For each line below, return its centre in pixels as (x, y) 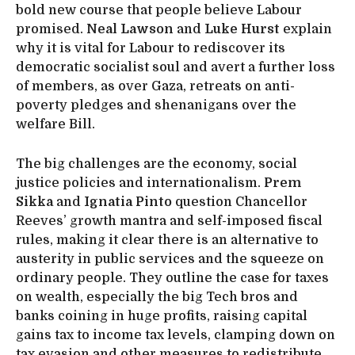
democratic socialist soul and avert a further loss (176, 68)
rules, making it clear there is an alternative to (167, 240)
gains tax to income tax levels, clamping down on (176, 336)
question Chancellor (240, 202)
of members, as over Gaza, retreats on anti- (155, 87)
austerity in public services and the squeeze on (170, 260)
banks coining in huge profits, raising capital (162, 317)
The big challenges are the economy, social (157, 164)
